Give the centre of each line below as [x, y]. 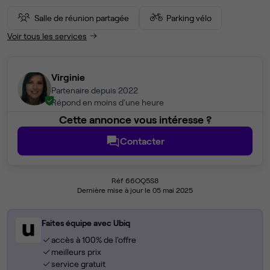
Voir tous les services [47, 36]
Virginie [68, 77]
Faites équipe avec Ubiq [86, 223]
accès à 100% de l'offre [93, 240]
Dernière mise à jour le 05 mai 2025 [135, 190]
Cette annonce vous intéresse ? [135, 120]
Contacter [142, 141]
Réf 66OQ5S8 [135, 181]
